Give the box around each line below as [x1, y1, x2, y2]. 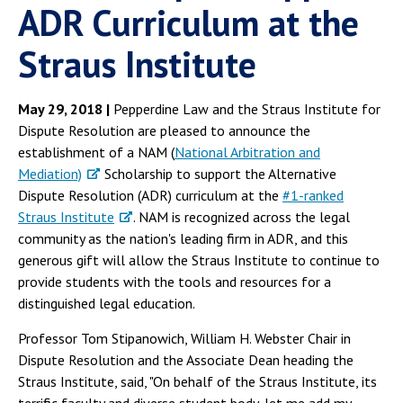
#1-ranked [282, 186, 344, 205]
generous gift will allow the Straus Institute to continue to [18, 251, 380, 270]
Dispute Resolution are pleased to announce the [18, 121, 310, 140]
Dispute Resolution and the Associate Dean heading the [18, 351, 354, 370]
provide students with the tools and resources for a [18, 273, 331, 291]
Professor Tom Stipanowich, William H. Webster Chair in [18, 329, 351, 348]
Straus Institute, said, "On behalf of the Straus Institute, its [18, 372, 377, 391]
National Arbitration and [175, 143, 320, 162]
